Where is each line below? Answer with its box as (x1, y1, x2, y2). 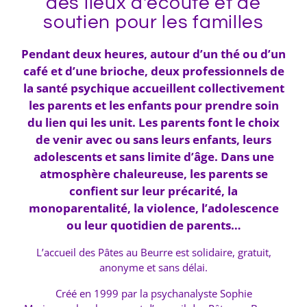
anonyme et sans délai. (99, 260, 208, 274)
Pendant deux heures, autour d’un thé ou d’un (21, 45, 286, 62)
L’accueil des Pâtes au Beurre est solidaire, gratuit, (36, 245, 271, 259)
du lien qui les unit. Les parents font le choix (27, 114, 280, 130)
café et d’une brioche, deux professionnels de (23, 62, 284, 79)
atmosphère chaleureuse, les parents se (39, 165, 268, 182)
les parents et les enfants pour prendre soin (28, 97, 279, 113)
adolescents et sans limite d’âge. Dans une (33, 148, 274, 164)
